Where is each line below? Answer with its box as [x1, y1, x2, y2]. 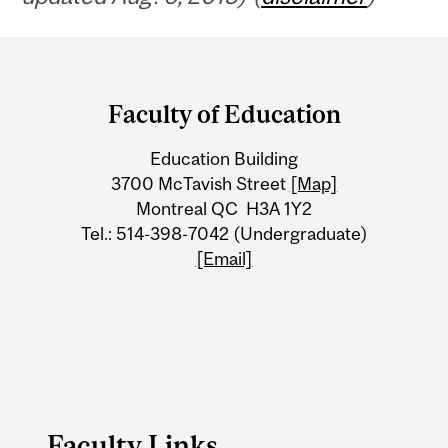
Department [17, 41, 195, 79]
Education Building [150, 148, 298, 170]
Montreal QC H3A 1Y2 [136, 198, 312, 220]
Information [17, 158, 195, 196]
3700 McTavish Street [110, 173, 290, 195]
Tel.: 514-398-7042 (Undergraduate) [80, 223, 368, 245]
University [17, 119, 170, 157]
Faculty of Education [107, 99, 341, 128]
